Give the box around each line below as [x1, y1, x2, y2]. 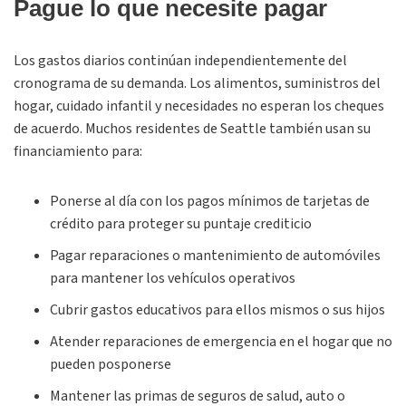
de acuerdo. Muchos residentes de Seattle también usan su [14, 119, 371, 139]
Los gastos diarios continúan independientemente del [14, 51, 347, 71]
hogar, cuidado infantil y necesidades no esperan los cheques [14, 96, 384, 116]
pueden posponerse [50, 354, 171, 374]
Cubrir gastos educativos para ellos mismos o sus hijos [50, 300, 385, 320]
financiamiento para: [14, 141, 142, 161]
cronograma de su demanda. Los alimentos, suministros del [14, 73, 381, 93]
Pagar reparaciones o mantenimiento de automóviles [50, 246, 381, 266]
